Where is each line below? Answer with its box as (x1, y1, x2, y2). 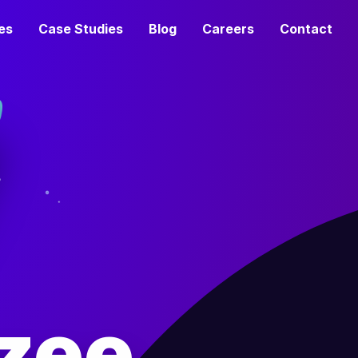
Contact (280, 21, 332, 38)
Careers (202, 21, 254, 38)
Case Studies (38, 21, 123, 38)
